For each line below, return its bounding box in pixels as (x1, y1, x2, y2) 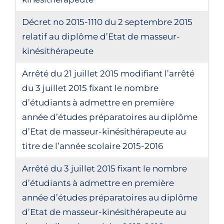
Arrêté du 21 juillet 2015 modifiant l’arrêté (22, 68, 195, 78)
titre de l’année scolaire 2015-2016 (22, 141, 163, 151)
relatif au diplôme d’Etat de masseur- (22, 31, 180, 41)
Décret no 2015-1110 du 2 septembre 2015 (22, 17, 193, 27)
